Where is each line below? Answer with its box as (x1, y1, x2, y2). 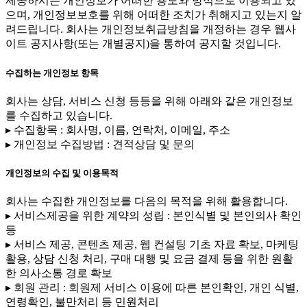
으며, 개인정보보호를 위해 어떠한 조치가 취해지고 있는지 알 (5, 9, 302, 21)
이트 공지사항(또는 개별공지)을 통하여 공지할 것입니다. (5, 38, 281, 50)
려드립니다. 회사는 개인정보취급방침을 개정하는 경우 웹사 (5, 23, 296, 36)
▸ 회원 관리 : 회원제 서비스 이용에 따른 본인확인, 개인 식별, (5, 282, 299, 294)
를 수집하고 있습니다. (5, 109, 112, 121)
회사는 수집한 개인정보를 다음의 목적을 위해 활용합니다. (5, 195, 288, 208)
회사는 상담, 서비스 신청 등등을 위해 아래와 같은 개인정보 (5, 95, 293, 107)
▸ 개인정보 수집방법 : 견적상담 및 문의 (5, 138, 195, 150)
